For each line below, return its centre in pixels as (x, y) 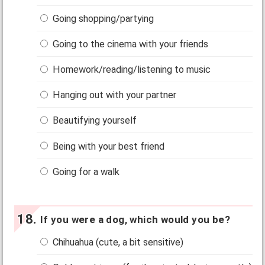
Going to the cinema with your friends (130, 44)
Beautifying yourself (94, 121)
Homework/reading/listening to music (131, 70)
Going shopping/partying (102, 18)
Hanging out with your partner (114, 95)
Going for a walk (85, 172)
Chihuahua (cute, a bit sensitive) (117, 242)
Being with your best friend (108, 146)
